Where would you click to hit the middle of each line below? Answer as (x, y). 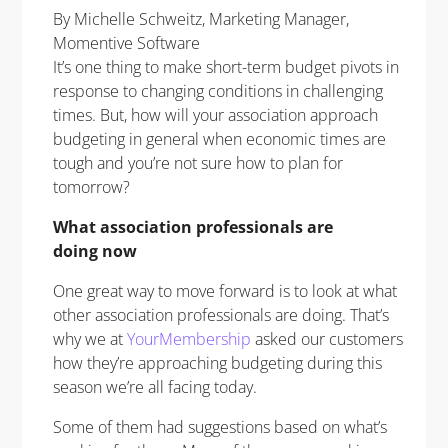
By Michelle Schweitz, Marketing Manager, (200, 18)
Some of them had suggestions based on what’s (219, 426)
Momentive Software (126, 42)
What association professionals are (192, 226)
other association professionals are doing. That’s (220, 314)
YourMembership (188, 338)
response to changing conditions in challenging (217, 90)
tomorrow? (93, 186)
